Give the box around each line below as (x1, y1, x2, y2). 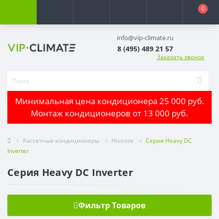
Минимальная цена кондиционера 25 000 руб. (15, 95, 204, 107)
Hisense (111, 136, 133, 145)
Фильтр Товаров (78, 199, 146, 211)
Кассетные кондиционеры (23, 136, 99, 145)
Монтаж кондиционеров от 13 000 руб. (31, 108, 188, 119)
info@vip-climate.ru (117, 33, 174, 42)
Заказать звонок (157, 52, 204, 61)
